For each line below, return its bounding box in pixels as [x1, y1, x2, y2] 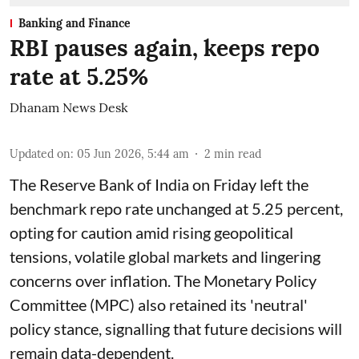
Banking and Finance [18, 16, 131, 31]
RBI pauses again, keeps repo [10, 34, 320, 63]
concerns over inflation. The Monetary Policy [10, 271, 317, 291]
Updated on [10, 147, 71, 162]
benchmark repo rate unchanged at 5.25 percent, [10, 199, 343, 219]
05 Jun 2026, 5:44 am [77, 147, 189, 162]
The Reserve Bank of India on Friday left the [10, 175, 309, 195]
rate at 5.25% [10, 63, 148, 92]
